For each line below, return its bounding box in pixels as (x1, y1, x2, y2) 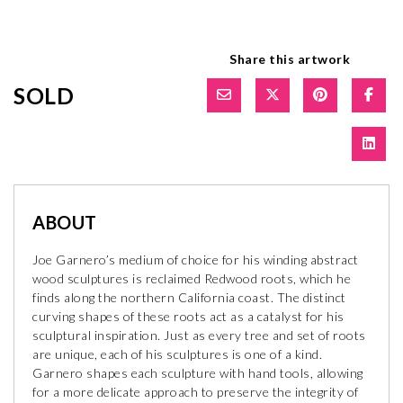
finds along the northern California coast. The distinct (32, 289, 346, 305)
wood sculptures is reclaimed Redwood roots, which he (32, 270, 351, 286)
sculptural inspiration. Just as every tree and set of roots (32, 327, 366, 343)
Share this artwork (229, 50, 351, 67)
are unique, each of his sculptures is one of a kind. (32, 345, 322, 362)
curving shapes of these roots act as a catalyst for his (32, 308, 345, 324)
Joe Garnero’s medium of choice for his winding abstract (32, 251, 359, 267)
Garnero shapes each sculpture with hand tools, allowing (32, 364, 363, 381)
